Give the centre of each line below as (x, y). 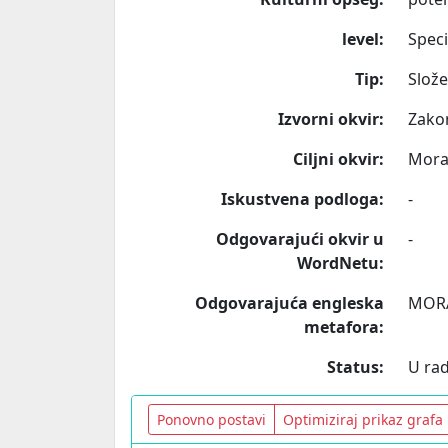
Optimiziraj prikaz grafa (363, 419)
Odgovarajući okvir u (299, 239)
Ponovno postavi (211, 419)
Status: (355, 367)
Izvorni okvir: (330, 119)
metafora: (343, 327)
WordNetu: (340, 263)
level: (362, 39)
